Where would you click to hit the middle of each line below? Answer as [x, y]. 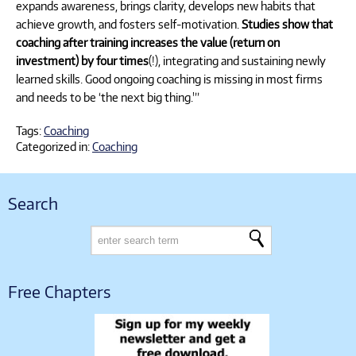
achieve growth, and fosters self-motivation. [129, 23]
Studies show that [287, 23]
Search [33, 203]
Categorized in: [54, 147]
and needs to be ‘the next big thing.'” [108, 97]
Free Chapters [59, 291]
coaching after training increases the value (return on [148, 42]
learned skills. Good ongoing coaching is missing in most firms [169, 78]
